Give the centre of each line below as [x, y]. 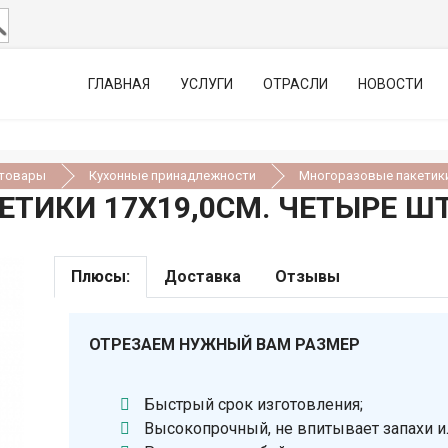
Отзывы [307, 276]
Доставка [202, 276]
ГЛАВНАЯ [119, 84]
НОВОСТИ [390, 84]
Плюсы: [100, 276]
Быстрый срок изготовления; [254, 404]
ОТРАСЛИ [295, 84]
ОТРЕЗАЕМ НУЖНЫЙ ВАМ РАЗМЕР [224, 344]
